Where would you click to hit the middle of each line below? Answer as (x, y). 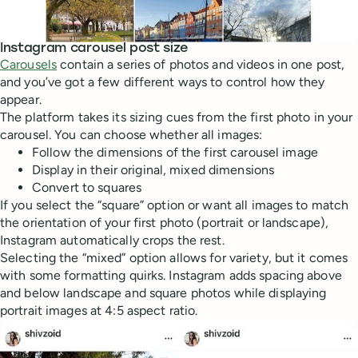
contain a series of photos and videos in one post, (201, 64)
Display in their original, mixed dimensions (153, 169)
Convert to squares (87, 187)
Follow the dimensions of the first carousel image (175, 152)
